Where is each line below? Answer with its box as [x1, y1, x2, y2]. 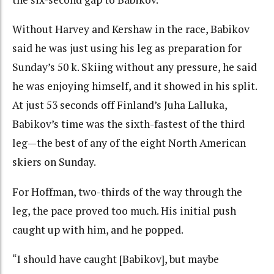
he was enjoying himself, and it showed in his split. [12, 79, 257, 94]
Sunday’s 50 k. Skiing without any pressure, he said [12, 60, 257, 75]
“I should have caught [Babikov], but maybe [12, 252, 219, 267]
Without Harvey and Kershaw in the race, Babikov [12, 22, 250, 37]
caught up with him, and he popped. [12, 222, 183, 237]
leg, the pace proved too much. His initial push [12, 203, 236, 218]
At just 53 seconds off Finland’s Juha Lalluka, [12, 98, 227, 113]
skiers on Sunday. [12, 155, 96, 169]
